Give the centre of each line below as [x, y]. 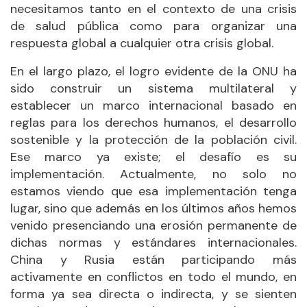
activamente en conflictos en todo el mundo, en [153, 277]
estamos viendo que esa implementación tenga [153, 191]
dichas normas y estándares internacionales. [153, 242]
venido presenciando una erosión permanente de [153, 225]
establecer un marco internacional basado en [153, 105]
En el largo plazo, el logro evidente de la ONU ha [153, 71]
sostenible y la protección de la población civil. [153, 139]
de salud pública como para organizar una [153, 26]
